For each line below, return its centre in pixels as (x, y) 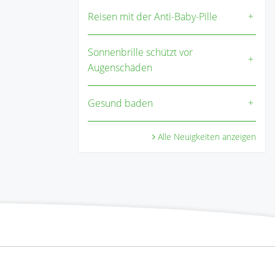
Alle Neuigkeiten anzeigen (207, 137)
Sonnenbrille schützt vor (140, 52)
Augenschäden (120, 68)
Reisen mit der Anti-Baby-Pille (153, 17)
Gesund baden (120, 103)
